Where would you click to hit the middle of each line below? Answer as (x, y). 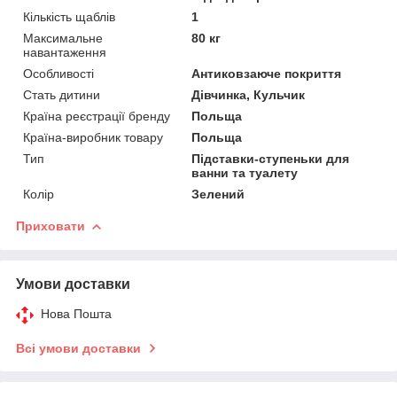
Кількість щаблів (69, 16)
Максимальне (63, 38)
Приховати (51, 226)
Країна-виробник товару (93, 137)
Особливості (58, 73)
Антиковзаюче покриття (267, 73)
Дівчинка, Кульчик (249, 94)
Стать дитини (62, 94)
